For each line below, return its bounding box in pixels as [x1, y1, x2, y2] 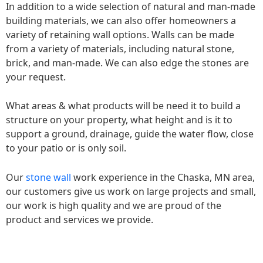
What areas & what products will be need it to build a [6, 99, 241, 113]
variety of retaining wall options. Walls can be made [6, 28, 234, 41]
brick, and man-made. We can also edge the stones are [6, 56, 249, 69]
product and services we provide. [6, 213, 153, 226]
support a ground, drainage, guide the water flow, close [6, 127, 254, 141]
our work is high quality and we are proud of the [6, 198, 221, 212]
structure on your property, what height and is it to [6, 113, 232, 127]
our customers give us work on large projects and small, [6, 184, 256, 198]
